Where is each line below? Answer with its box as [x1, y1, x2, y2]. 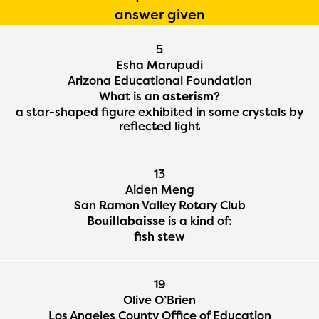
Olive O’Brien [123, 291, 196, 308]
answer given [114, 4, 205, 23]
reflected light [119, 117, 200, 134]
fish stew [134, 228, 185, 244]
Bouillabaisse [87, 212, 165, 229]
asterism [162, 88, 214, 104]
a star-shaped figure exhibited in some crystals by [16, 103, 303, 120]
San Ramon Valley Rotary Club [73, 197, 246, 213]
